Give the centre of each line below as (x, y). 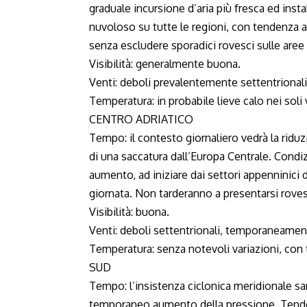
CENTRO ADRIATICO (141, 119)
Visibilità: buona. (129, 212)
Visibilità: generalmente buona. (165, 64)
